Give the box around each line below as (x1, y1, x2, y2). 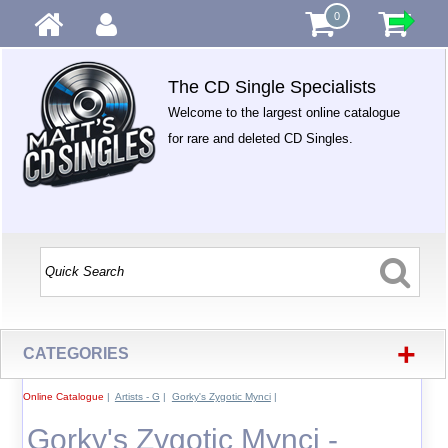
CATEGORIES (23, 345, 130, 362)
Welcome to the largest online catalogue (168, 105, 401, 120)
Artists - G (114, 391, 160, 402)
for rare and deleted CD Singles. (168, 131, 354, 146)
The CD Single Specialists (168, 77, 377, 97)
